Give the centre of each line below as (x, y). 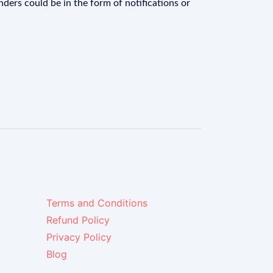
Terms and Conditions (97, 203)
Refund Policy (78, 220)
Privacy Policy (79, 237)
